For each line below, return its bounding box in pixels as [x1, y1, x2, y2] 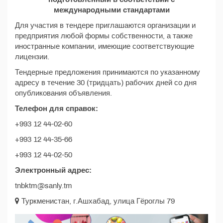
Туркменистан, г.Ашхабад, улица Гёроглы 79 [19, 197, 175, 205]
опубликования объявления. [15, 89, 112, 97]
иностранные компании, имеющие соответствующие [15, 42, 194, 50]
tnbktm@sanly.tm [15, 182, 72, 190]
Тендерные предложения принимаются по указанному [15, 68, 200, 76]
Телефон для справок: [15, 105, 98, 112]
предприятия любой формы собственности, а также [15, 32, 193, 40]
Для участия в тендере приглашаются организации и [15, 21, 196, 29]
